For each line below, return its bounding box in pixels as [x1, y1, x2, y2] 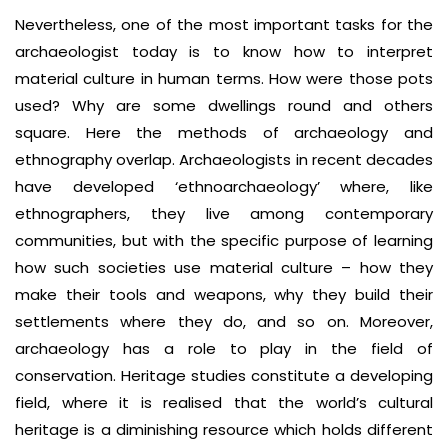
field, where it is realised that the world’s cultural [15, 392, 433, 413]
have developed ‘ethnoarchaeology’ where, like [15, 176, 433, 197]
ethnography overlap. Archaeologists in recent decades [15, 149, 433, 170]
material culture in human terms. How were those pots [15, 68, 433, 89]
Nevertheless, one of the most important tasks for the [15, 14, 433, 35]
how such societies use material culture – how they [15, 257, 433, 278]
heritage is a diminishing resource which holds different [15, 419, 433, 440]
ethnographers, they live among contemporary [15, 203, 433, 224]
